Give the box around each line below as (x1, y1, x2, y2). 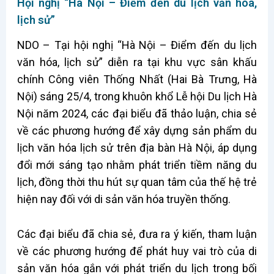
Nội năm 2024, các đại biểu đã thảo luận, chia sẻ (17, 106, 257, 120)
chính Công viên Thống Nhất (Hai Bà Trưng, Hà (17, 72, 257, 86)
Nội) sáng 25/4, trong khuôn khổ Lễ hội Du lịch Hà (17, 89, 257, 103)
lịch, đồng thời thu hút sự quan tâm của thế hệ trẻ (17, 175, 257, 188)
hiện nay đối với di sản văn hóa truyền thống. (17, 192, 231, 206)
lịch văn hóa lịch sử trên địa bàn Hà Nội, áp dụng (17, 141, 257, 154)
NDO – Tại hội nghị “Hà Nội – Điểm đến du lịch (17, 38, 257, 51)
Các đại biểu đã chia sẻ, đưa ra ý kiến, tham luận (17, 227, 257, 240)
